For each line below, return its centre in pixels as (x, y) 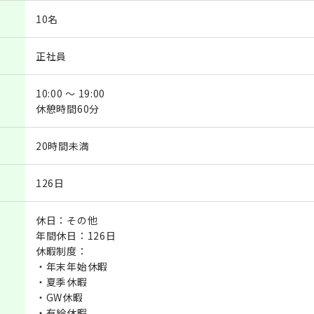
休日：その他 (67, 220)
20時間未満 (63, 145)
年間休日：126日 (76, 235)
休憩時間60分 (68, 108)
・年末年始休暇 (72, 266)
